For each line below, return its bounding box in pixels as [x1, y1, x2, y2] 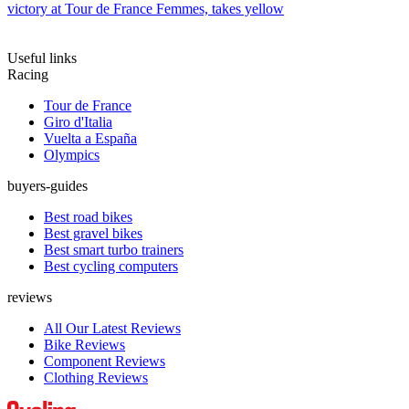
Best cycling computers [44, 258, 178, 275]
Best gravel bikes [44, 225, 142, 242]
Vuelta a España [44, 131, 137, 147]
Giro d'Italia [44, 114, 112, 131]
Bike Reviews [44, 337, 125, 353]
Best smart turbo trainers [44, 242, 184, 258]
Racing [7, 67, 48, 83]
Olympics [44, 147, 100, 163]
